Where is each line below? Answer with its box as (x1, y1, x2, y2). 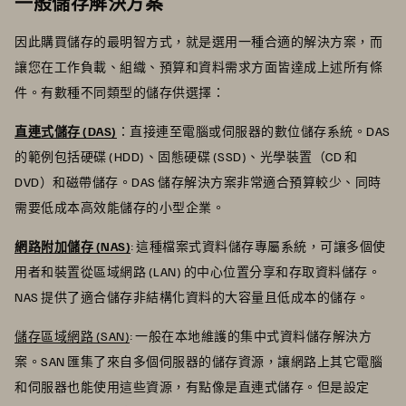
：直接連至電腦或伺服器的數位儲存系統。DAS (116, 122, 391, 139)
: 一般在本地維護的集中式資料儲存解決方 (130, 327, 372, 343)
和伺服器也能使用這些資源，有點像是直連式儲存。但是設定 (14, 378, 370, 394)
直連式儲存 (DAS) (14, 122, 117, 139)
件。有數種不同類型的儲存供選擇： (14, 83, 227, 100)
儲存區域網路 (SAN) (14, 327, 130, 343)
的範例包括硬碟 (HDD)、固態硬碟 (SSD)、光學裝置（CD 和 (14, 148, 357, 164)
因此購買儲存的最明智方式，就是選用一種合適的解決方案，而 (14, 33, 382, 49)
